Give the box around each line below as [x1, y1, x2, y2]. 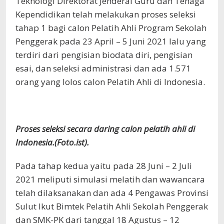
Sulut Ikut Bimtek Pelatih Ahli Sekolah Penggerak [15, 200, 208, 212]
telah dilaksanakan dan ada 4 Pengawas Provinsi [15, 187, 208, 198]
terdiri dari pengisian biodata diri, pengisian [15, 49, 192, 60]
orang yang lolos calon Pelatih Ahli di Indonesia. [15, 76, 205, 87]
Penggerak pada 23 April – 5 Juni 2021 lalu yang [15, 35, 206, 47]
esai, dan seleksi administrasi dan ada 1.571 [15, 62, 191, 74]
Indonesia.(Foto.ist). [15, 136, 89, 148]
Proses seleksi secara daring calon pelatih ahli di [15, 123, 195, 134]
